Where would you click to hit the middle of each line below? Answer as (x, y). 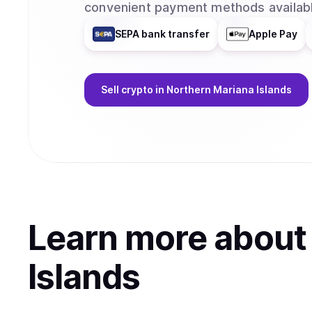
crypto (137, 89)
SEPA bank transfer (162, 34)
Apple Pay (273, 34)
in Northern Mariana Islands (224, 89)
